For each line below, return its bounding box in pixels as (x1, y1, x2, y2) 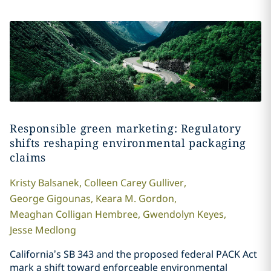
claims (9, 150, 46, 165)
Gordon (138, 192, 174, 206)
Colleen (83, 176, 118, 190)
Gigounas (46, 192, 91, 206)
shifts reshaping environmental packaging (9, 135, 246, 151)
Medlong (34, 223, 76, 237)
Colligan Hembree (55, 207, 138, 221)
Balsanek (38, 176, 79, 190)
